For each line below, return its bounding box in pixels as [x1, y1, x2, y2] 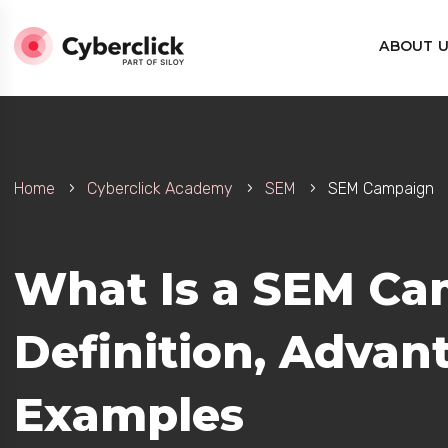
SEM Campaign [327, 179, 434, 198]
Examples [13, 387, 244, 442]
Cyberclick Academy [86, 179, 233, 198]
